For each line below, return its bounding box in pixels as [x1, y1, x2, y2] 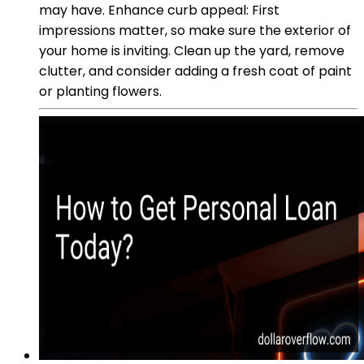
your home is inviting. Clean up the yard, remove [39, 41, 344, 60]
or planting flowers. [39, 81, 162, 101]
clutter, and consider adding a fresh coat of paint [39, 61, 352, 80]
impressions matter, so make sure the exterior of [39, 20, 351, 40]
